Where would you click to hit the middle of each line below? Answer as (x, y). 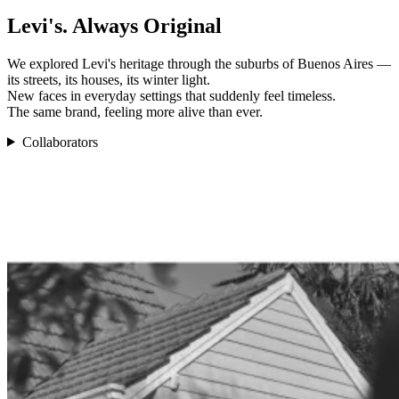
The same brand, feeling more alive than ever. (135, 111)
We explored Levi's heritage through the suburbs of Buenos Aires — (199, 63)
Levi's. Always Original (114, 25)
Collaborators (60, 142)
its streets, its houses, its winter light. (109, 79)
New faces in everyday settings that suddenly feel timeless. (171, 95)
